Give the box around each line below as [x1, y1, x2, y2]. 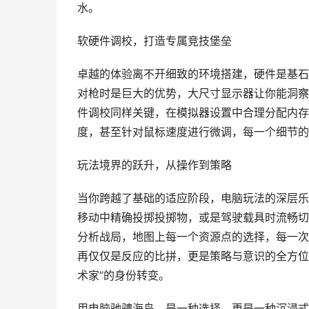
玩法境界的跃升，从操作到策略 [77, 159, 232, 172]
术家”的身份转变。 [77, 269, 170, 282]
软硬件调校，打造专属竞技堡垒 [77, 34, 232, 48]
